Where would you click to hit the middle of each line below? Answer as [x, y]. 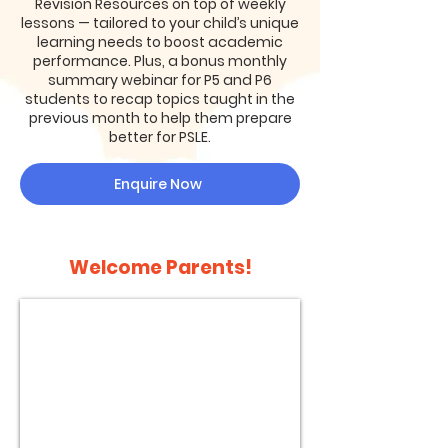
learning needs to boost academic [160, 42]
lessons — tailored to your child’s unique [160, 23]
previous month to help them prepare [160, 118]
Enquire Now [158, 183]
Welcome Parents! [160, 267]
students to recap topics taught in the [160, 99]
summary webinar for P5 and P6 [160, 80]
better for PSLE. [160, 137]
